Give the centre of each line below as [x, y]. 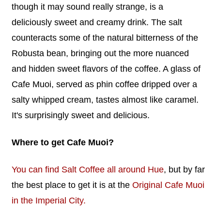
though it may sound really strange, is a [87, 7]
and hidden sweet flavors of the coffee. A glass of [106, 69]
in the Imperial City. [49, 201]
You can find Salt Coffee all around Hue [88, 170]
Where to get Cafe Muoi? [63, 143]
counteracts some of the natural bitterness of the [105, 38]
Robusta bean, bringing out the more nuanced [100, 54]
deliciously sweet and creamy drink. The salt [97, 23]
